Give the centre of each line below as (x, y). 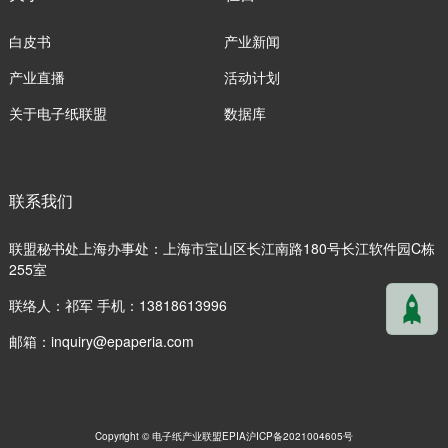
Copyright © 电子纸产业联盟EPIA (170, 436)
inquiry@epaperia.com (122, 341)
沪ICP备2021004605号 (299, 436)
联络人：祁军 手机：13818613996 (117, 305)
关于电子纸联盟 (57, 113)
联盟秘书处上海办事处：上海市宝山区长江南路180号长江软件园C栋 (221, 248)
